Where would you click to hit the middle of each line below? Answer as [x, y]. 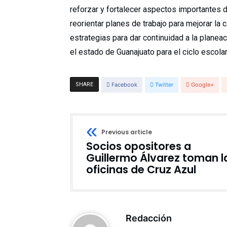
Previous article [127, 132]
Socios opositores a [139, 146]
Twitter [164, 85]
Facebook [124, 85]
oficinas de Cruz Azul [141, 169]
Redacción [149, 218]
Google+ [202, 85]
